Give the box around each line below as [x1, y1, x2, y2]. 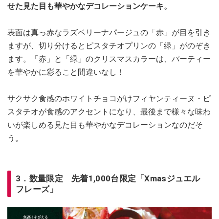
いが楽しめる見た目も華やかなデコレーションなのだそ [7, 120, 203, 130]
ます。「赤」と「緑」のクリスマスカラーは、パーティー [7, 54, 211, 64]
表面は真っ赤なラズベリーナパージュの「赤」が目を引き [7, 27, 211, 37]
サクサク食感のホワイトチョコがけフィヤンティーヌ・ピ [7, 93, 211, 103]
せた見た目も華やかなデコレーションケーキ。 [7, 1, 172, 11]
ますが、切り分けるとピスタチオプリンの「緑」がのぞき [7, 41, 211, 50]
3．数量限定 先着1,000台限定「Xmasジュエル [16, 173, 200, 183]
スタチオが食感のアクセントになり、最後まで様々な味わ [7, 107, 211, 116]
